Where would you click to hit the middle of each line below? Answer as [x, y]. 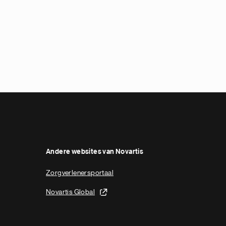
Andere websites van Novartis [95, 152]
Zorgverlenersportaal [80, 173]
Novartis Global [70, 191]
